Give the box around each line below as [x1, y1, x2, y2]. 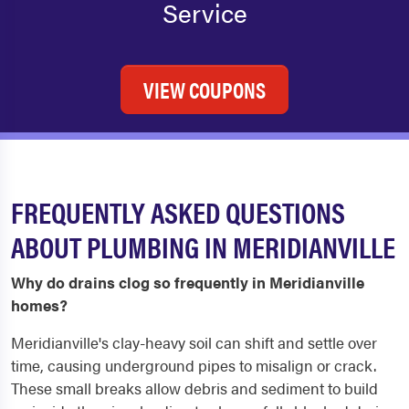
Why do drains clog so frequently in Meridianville [11, 271, 364, 294]
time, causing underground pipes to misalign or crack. [11, 354, 376, 377]
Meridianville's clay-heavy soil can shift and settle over [11, 331, 377, 354]
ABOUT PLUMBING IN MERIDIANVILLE [11, 225, 395, 267]
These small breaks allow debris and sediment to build [11, 377, 378, 400]
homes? [11, 294, 68, 317]
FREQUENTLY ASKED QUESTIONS [11, 191, 345, 233]
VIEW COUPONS [143, 74, 266, 106]
